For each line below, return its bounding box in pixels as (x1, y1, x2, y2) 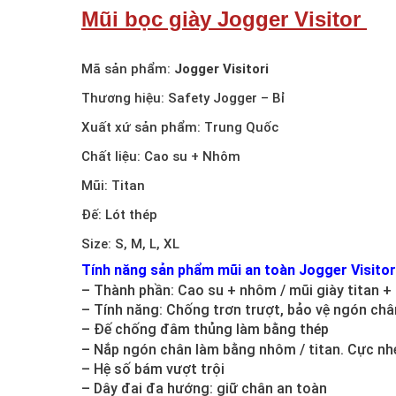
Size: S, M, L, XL (81, 236, 179, 253)
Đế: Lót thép (81, 207, 157, 224)
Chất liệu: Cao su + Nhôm (81, 148, 240, 165)
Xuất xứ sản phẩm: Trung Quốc (81, 119, 278, 136)
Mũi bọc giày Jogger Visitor (81, 7, 367, 32)
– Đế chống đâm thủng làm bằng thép (81, 321, 329, 339)
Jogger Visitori (174, 61, 269, 78)
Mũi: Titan (81, 178, 145, 194)
